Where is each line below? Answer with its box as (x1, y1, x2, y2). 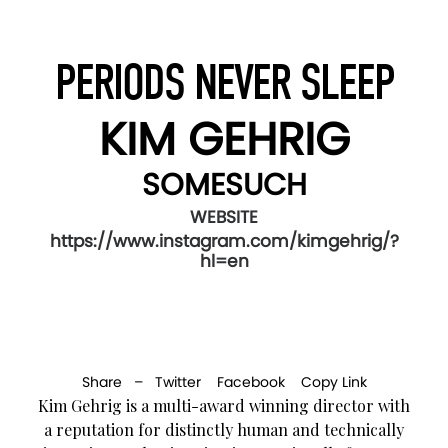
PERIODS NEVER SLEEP (54, 53, 394, 112)
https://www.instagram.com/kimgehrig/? (49, 228, 399, 253)
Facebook (216, 371, 285, 392)
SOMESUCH (141, 163, 307, 206)
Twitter (154, 371, 201, 392)
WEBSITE (190, 204, 258, 229)
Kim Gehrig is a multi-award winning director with (38, 394, 410, 416)
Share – (81, 371, 155, 392)
